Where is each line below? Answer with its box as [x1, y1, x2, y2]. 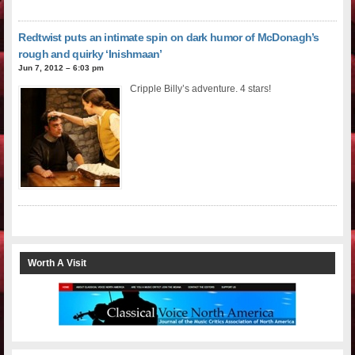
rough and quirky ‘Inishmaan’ [18, 47, 162, 60]
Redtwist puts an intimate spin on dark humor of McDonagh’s [18, 30, 319, 44]
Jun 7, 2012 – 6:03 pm [18, 63, 105, 72]
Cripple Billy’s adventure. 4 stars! [130, 82, 272, 94]
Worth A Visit [28, 258, 86, 269]
